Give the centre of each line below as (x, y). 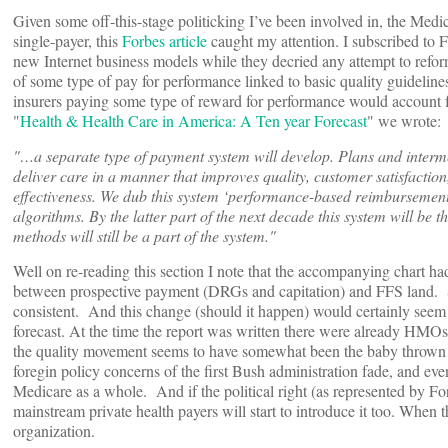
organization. (54, 431)
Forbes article (164, 41)
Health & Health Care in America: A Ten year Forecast (193, 121)
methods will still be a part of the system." (144, 236)
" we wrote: (404, 121)
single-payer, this (67, 41)
